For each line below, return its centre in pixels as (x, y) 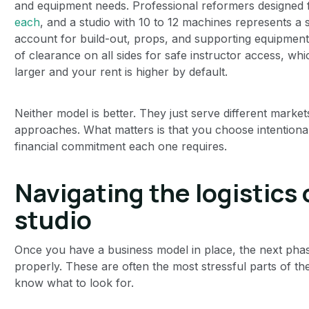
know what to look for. (74, 282)
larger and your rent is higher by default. (121, 71)
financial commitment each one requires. (120, 146)
